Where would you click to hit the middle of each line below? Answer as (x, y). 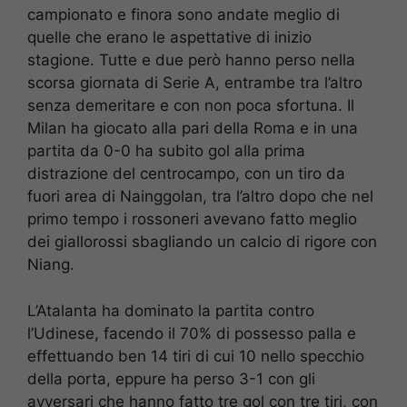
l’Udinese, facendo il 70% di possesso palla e (192, 333)
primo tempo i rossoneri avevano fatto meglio (192, 219)
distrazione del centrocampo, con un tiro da (186, 174)
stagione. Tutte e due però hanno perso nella (191, 60)
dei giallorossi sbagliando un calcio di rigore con (202, 242)
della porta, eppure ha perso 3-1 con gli (171, 378)
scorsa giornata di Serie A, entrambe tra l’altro (195, 83)
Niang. (51, 265)
